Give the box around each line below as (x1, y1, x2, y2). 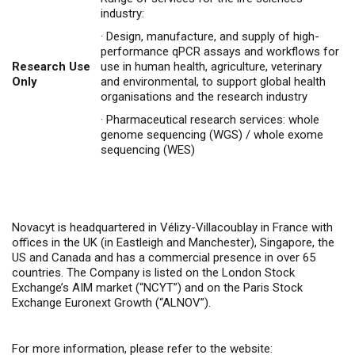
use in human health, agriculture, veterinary (101, 59, 322, 74)
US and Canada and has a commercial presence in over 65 (12, 250, 315, 265)
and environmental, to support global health (101, 74, 326, 90)
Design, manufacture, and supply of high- (106, 29, 319, 44)
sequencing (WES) (101, 143, 195, 158)
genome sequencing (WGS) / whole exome (101, 128, 323, 143)
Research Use (12, 59, 90, 74)
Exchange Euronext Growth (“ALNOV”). (12, 296, 211, 311)
